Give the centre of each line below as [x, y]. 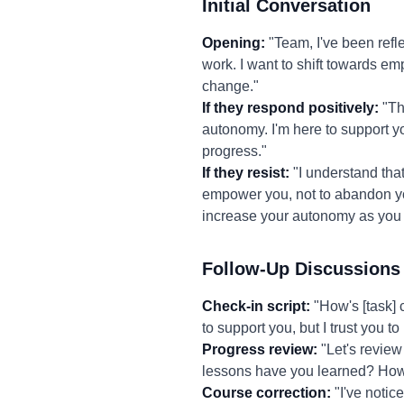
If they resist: [246, 173]
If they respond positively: [290, 108]
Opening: [234, 43]
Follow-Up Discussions [301, 269]
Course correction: [266, 393]
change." [230, 86]
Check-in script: [256, 306]
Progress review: [260, 349]
